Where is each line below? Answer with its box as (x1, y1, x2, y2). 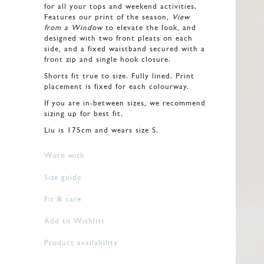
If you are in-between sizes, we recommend (44, 100, 206, 107)
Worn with (52, 152, 85, 160)
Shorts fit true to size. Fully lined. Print (44, 72, 194, 80)
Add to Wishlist (44, 217, 105, 225)
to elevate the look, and (103, 24, 196, 32)
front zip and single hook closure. (44, 56, 171, 64)
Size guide (48, 174, 81, 181)
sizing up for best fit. (44, 110, 123, 118)
